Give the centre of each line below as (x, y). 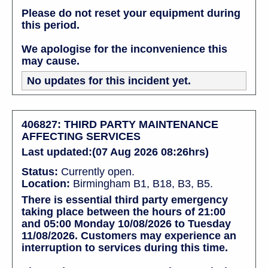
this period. (51, 25)
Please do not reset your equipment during (131, 13)
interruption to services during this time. (125, 247)
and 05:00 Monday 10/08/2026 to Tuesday (126, 223)
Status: (40, 171)
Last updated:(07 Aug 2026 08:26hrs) (115, 152)
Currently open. (96, 171)
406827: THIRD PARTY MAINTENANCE (120, 124)
